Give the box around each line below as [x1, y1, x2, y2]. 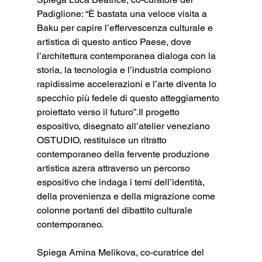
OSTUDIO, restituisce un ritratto [36, 134, 169, 146]
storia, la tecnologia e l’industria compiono [36, 64, 213, 75]
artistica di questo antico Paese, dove [36, 36, 194, 47]
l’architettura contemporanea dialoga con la [36, 50, 218, 61]
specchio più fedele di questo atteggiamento [36, 92, 222, 104]
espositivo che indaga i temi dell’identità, [36, 176, 207, 188]
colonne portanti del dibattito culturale [36, 204, 195, 216]
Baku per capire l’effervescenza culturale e [36, 22, 215, 33]
